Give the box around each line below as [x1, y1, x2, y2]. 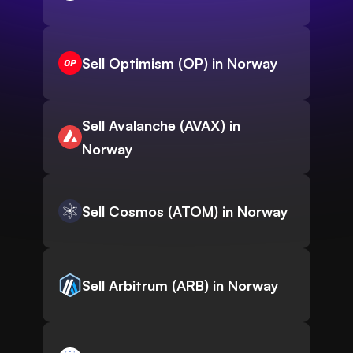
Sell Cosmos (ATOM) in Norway [82, 203, 288, 221]
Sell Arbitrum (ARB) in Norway [82, 277, 279, 295]
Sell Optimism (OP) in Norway [82, 54, 278, 72]
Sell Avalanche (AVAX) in [82, 117, 240, 135]
